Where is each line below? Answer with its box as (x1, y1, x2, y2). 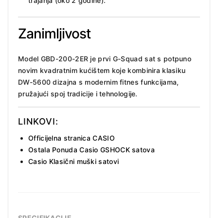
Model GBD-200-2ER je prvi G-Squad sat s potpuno (18, 54, 192, 63)
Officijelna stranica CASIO (28, 134, 115, 143)
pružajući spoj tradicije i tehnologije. (18, 90, 138, 98)
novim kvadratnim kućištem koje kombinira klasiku (18, 66, 186, 75)
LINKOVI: (18, 116, 58, 127)
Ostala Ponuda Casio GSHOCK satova (28, 145, 155, 154)
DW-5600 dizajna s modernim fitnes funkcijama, (18, 78, 179, 87)
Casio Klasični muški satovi (28, 157, 119, 166)
